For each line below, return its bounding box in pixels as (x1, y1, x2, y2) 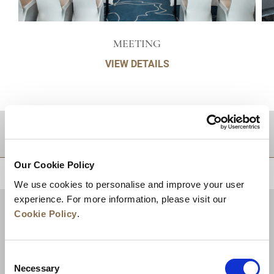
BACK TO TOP (214, 169, 253, 177)
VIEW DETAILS (105, 57, 169, 70)
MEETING (113, 39, 161, 50)
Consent (4, 250, 39, 261)
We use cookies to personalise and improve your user (14, 179, 245, 190)
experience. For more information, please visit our (14, 193, 226, 204)
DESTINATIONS (15, 127, 117, 141)
